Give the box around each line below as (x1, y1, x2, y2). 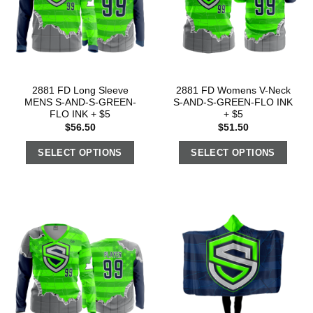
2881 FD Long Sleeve (31, 85, 129, 96)
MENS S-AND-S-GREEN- (24, 97, 136, 108)
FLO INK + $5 (50, 109, 110, 120)
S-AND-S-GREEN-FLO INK (173, 97, 293, 108)
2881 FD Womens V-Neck (175, 85, 291, 96)
